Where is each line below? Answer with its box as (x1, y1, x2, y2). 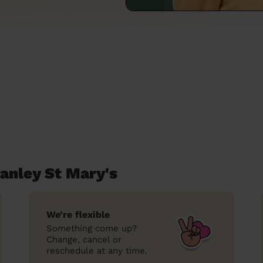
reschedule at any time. (46, 245, 147, 256)
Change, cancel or (46, 234, 122, 245)
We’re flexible (46, 209, 110, 220)
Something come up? (46, 223, 137, 234)
